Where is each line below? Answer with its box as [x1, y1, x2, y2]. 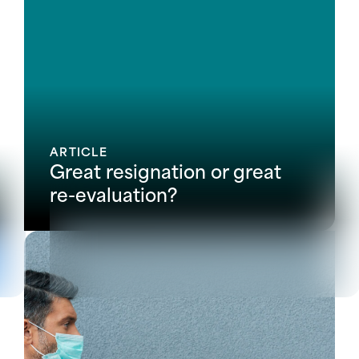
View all [151, 239, 208, 263]
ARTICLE [50, 141, 107, 160]
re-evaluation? [50, 178, 177, 208]
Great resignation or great [50, 155, 281, 184]
